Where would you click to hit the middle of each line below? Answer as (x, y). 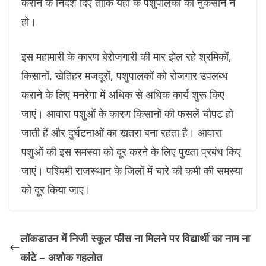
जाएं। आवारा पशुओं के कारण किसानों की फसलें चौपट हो (127, 113)
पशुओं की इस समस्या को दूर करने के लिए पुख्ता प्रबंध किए (131, 151)
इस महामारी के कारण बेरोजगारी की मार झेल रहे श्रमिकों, (126, 56)
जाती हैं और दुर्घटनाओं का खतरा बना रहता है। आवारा (122, 132)
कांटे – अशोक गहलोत (61, 257)
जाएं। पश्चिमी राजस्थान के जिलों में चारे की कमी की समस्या (132, 170)
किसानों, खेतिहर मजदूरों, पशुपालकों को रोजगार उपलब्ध (125, 75)
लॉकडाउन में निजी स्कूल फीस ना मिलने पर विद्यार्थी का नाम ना (135, 238)
